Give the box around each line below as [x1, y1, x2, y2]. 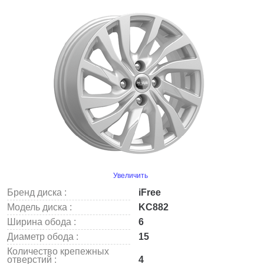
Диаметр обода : [7, 232, 78, 242]
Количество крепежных [7, 246, 109, 256]
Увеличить [113, 171, 148, 180]
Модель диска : [7, 202, 72, 212]
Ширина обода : [7, 217, 76, 227]
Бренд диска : [7, 187, 67, 197]
